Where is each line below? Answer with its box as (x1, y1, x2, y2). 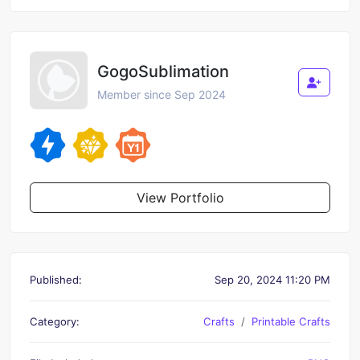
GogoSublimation (97, 61, 229, 81)
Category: (30, 314, 80, 328)
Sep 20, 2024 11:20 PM (215, 272, 330, 286)
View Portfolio (136, 189, 224, 206)
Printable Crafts (252, 314, 330, 328)
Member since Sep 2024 (97, 87, 226, 101)
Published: (30, 272, 82, 286)
